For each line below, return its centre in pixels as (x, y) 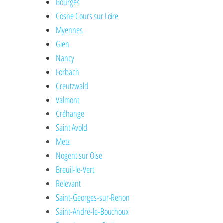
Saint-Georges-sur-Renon (93, 197)
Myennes (69, 30)
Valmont (68, 100)
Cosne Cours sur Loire (87, 16)
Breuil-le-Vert (75, 169)
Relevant (68, 183)
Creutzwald (72, 86)
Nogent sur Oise (79, 156)
